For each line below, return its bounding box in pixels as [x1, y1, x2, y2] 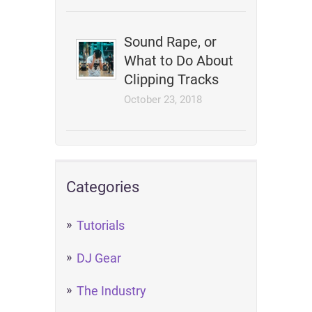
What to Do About [124, 52, 234, 69]
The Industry [77, 283, 146, 298]
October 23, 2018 [124, 93, 203, 106]
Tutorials [77, 218, 125, 233]
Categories [66, 178, 139, 196]
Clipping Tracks [124, 71, 219, 88]
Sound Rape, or [124, 33, 217, 50]
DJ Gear [77, 251, 121, 265]
